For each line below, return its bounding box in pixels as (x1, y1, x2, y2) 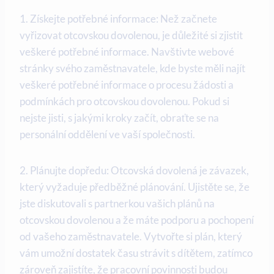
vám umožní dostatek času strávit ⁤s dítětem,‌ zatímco (20, 246, 253, 259)
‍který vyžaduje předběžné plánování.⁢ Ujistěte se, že (20, 180, 250, 193)
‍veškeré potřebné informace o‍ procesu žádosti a (20, 78, 234, 91)
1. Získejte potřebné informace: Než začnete (20, 12, 217, 25)
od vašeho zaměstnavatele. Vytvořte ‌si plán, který (20, 229, 242, 243)
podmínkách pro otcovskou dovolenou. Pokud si (20, 94, 229, 108)
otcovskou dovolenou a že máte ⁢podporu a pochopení (20, 213, 254, 226)
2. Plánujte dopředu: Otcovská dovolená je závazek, (20, 163, 249, 177)
